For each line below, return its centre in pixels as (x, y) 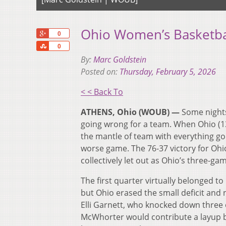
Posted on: (100, 72)
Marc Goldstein (120, 60)
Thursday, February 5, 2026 (168, 72)
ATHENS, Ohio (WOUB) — (130, 112)
